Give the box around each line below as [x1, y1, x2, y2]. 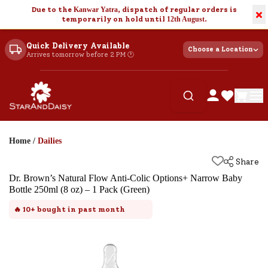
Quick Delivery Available [26, 41, 129, 50]
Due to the [31, 5, 74, 14]
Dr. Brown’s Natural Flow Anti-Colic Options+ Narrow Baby [9, 173, 242, 183]
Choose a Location [188, 45, 253, 53]
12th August [166, 15, 205, 23]
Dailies [38, 136, 62, 145]
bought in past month [35, 205, 125, 214]
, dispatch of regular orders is [117, 5, 237, 14]
